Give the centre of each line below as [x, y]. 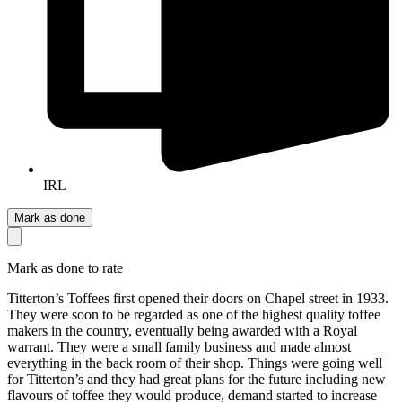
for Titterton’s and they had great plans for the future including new [197, 379]
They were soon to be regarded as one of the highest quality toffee [194, 314]
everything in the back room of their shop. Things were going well [195, 363]
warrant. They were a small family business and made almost [179, 346]
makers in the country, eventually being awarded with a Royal [182, 330]
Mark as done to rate [65, 267]
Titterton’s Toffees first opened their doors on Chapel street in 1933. [198, 298]
